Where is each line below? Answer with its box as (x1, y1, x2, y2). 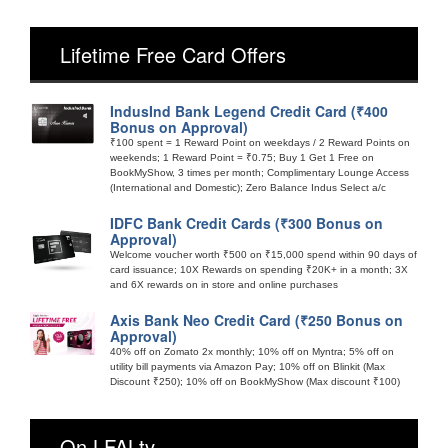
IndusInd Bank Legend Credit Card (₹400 (110, 100, 388, 121)
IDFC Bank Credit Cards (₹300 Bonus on (110, 212, 383, 233)
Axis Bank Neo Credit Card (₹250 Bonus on (110, 309, 403, 330)
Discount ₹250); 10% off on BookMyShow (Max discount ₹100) (110, 375, 400, 387)
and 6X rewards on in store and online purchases (110, 278, 338, 290)
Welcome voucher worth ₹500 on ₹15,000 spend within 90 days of (110, 248, 417, 260)
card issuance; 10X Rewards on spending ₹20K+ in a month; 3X (110, 263, 408, 275)
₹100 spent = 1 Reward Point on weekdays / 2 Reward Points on (110, 136, 410, 148)
